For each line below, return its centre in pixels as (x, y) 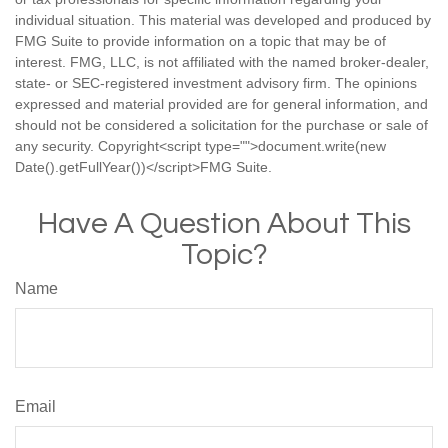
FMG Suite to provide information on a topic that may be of (200, 40)
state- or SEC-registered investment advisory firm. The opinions (216, 82)
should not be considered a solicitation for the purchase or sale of (221, 124)
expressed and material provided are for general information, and (221, 103)
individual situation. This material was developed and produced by (223, 19)
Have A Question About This (224, 223)
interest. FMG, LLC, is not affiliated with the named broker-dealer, (222, 61)
